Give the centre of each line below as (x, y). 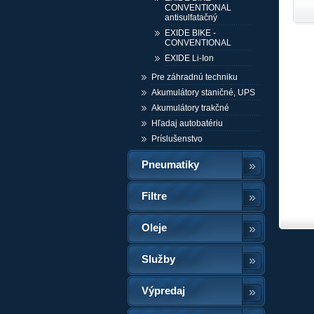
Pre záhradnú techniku (194, 77)
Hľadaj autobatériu (187, 124)
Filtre (154, 197)
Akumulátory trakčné (190, 108)
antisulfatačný (191, 18)
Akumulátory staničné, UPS (203, 93)
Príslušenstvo (177, 139)
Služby (158, 260)
